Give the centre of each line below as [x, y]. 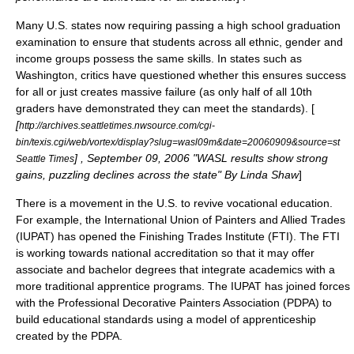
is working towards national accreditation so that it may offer [165, 253]
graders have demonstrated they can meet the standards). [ [165, 108]
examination [46, 42]
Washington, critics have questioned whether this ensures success [181, 75]
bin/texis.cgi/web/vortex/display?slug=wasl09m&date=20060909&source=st [178, 142]
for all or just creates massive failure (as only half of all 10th [164, 92]
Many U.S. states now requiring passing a [121, 25]
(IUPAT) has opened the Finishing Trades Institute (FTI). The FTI [178, 236]
